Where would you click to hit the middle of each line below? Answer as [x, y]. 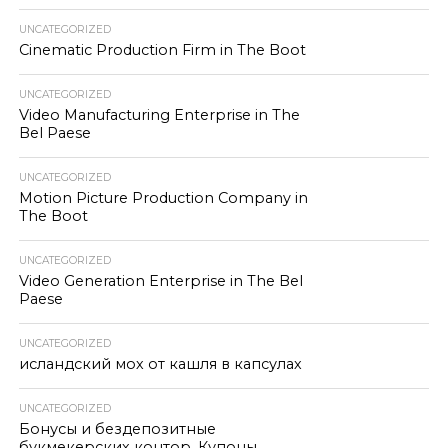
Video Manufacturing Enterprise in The [159, 115]
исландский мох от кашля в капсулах [160, 364]
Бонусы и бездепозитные [117, 429]
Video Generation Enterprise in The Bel [160, 281]
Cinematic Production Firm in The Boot [162, 50]
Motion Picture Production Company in [163, 198]
